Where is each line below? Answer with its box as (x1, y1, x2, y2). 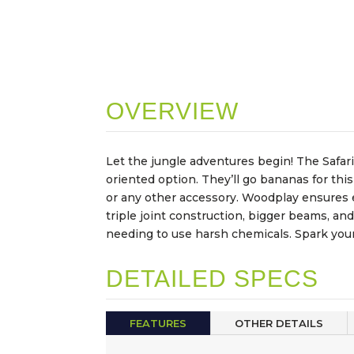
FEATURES (130, 317, 187, 330)
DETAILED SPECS (106, 265, 319, 292)
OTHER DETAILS (235, 317, 324, 330)
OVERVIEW (106, 98, 239, 125)
